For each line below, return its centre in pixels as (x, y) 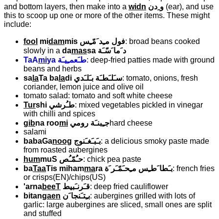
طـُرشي (62, 105)
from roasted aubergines (66, 150)
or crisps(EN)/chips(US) (65, 177)
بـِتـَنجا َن (76, 196)
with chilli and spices (59, 113)
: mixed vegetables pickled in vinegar (139, 105)
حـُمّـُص (71, 159)
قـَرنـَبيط (76, 186)
